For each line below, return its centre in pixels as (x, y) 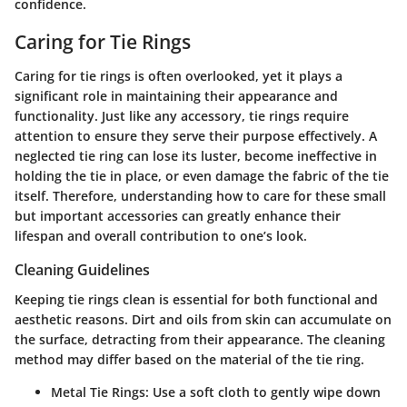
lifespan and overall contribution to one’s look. (161, 236)
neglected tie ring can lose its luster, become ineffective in (196, 156)
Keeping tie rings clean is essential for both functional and (196, 299)
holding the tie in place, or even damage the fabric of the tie (202, 176)
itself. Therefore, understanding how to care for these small (200, 196)
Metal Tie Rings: (100, 392)
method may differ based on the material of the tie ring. (189, 359)
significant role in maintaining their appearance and (176, 96)
